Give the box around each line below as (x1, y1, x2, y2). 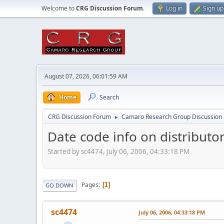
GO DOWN (45, 181, 73, 189)
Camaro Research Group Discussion (121, 112, 222, 121)
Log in (166, 4, 182, 12)
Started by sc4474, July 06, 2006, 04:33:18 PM (47, 146, 189, 156)
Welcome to (41, 4, 76, 12)
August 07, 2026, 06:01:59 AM (44, 72, 127, 80)
